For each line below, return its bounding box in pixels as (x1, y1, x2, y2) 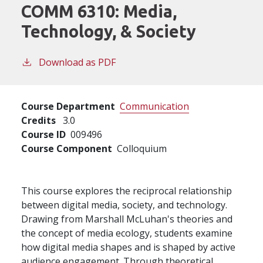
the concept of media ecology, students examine (21, 226, 232, 240)
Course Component (21, 141, 112, 155)
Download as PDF (39, 55, 116, 69)
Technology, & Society (21, 21, 196, 41)
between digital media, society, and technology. (21, 198, 227, 211)
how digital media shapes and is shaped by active (21, 240, 235, 254)
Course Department (21, 99, 115, 113)
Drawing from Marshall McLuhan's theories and (21, 212, 232, 225)
